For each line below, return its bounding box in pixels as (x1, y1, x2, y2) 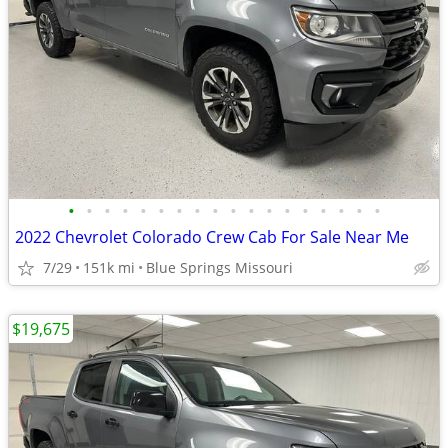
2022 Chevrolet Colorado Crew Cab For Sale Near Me (15, 226, 409, 248)
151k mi (83, 258, 135, 277)
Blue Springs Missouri (146, 258, 293, 277)
